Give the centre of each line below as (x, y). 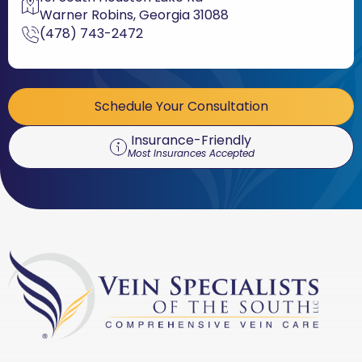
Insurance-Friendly (191, 140)
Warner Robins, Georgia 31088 (134, 15)
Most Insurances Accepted (191, 153)
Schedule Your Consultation (181, 106)
